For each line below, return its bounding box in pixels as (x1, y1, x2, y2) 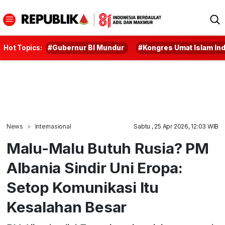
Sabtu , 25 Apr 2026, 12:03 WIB (134, 123, 219, 130)
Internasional (35, 123, 71, 130)
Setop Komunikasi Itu (6, 178, 159, 196)
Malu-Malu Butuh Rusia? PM (6, 139, 209, 157)
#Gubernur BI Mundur (48, 44, 125, 52)
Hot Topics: (4, 44, 42, 52)
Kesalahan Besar (6, 198, 127, 216)
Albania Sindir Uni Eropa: (6, 159, 183, 177)
